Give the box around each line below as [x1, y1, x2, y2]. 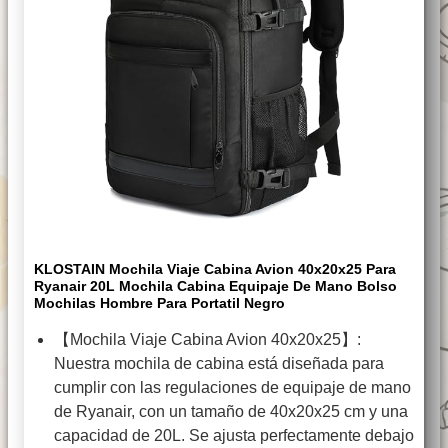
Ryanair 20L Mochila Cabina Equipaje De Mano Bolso [34, 278, 397, 295]
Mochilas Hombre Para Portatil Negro [34, 295, 285, 312]
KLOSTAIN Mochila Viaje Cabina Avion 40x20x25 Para [34, 261, 396, 278]
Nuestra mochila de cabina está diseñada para [54, 355, 384, 373]
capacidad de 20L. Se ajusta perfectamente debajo [54, 427, 414, 445]
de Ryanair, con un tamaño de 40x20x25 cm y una [54, 403, 408, 421]
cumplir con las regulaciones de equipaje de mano [54, 379, 411, 397]
